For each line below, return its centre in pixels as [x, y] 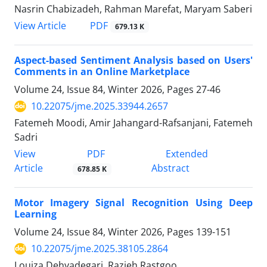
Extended [186, 154]
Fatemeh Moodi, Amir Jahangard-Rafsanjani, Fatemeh [133, 123]
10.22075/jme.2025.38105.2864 [100, 249]
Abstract [170, 168]
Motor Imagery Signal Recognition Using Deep [133, 203]
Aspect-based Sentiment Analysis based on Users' [133, 60]
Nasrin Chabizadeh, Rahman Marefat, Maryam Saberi [133, 9]
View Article [40, 26]
